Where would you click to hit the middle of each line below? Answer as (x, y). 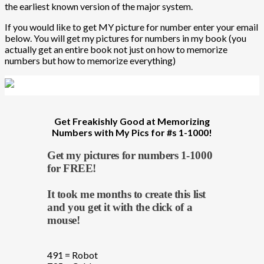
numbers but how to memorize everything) (90, 61)
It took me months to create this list (126, 194)
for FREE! (72, 168)
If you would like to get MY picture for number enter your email (131, 27)
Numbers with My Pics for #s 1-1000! (132, 133)
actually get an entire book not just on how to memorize (116, 49)
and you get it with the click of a (120, 207)
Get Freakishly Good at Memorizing (132, 121)
